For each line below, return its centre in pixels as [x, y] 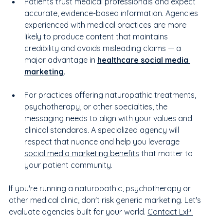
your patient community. [68, 165]
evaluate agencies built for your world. [78, 211]
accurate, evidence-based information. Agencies [112, 13]
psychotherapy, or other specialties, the [97, 106]
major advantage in [61, 60]
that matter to [167, 153]
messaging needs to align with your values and [109, 118]
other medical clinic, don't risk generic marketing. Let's [106, 200]
